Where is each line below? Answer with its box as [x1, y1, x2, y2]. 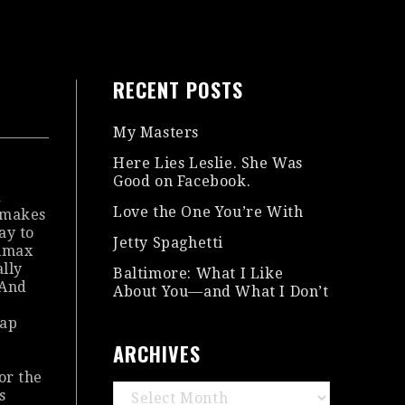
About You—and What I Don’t [112, 283, 329, 300]
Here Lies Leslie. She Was [112, 155, 303, 172]
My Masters [112, 124, 199, 141]
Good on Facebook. [112, 173, 251, 190]
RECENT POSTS [112, 75, 243, 104]
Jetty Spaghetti [112, 234, 223, 251]
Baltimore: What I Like [112, 265, 284, 282]
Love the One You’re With [112, 203, 304, 221]
